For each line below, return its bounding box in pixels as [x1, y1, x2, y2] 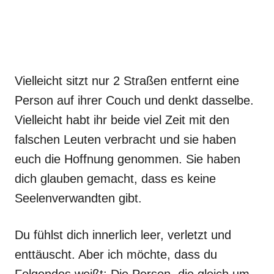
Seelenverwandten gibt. [15, 191, 142, 205]
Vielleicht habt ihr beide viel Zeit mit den [15, 113, 229, 127]
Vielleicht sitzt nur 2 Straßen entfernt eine [15, 74, 239, 87]
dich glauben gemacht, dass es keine [15, 172, 216, 185]
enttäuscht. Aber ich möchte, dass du [15, 248, 217, 261]
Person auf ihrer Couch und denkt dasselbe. [15, 94, 254, 107]
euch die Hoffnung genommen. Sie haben [15, 152, 240, 166]
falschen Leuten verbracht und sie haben [15, 133, 236, 146]
